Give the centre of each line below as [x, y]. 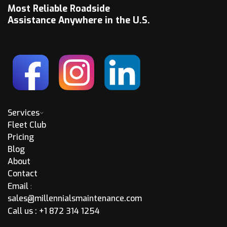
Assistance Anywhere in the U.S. [79, 20]
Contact [23, 174]
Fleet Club [27, 125]
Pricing [21, 137]
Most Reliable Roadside [59, 8]
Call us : [23, 211]
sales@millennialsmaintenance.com [75, 199]
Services [24, 113]
